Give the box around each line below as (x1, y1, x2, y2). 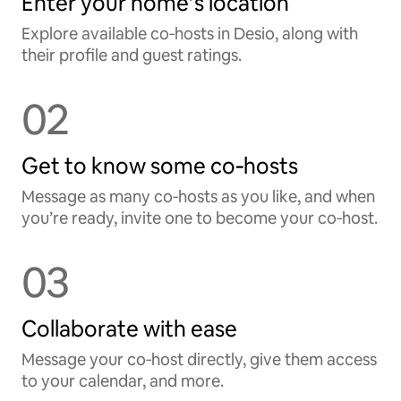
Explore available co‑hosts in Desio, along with (21, 23, 358, 44)
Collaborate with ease (21, 315, 237, 343)
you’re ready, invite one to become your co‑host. (21, 208, 378, 228)
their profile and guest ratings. (21, 45, 242, 65)
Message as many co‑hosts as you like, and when (21, 186, 375, 207)
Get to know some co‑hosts (21, 152, 298, 180)
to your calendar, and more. (21, 371, 224, 391)
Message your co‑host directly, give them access (21, 349, 377, 370)
